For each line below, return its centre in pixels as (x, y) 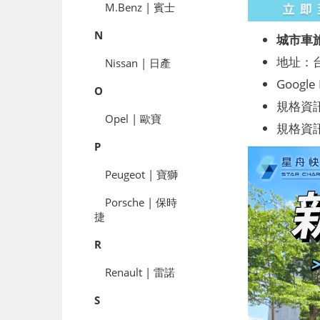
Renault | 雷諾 (140, 272)
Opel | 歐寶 (133, 118)
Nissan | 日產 (138, 62)
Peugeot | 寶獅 (141, 174)
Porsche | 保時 (141, 202)
